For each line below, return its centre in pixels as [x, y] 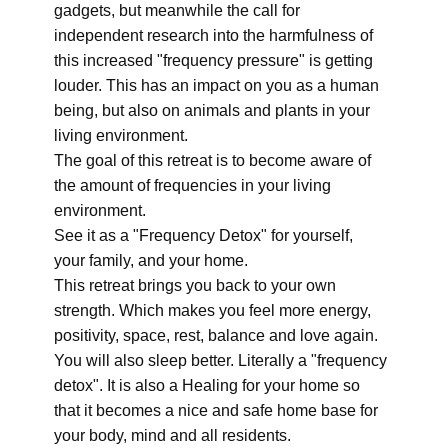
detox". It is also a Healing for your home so [207, 385]
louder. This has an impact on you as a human [216, 85]
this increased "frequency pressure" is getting [213, 60]
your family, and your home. [151, 260]
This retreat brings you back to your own [195, 285]
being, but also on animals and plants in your [212, 110]
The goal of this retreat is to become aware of [212, 160]
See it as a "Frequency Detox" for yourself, [203, 235]
